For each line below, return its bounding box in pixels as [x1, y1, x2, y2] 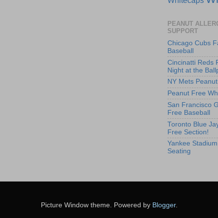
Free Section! [167, 128, 209, 136]
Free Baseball [167, 109, 210, 116]
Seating [167, 147, 191, 155]
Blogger [152, 201, 176, 209]
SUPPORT [167, 27, 198, 35]
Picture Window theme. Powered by [40, 201, 152, 209]
